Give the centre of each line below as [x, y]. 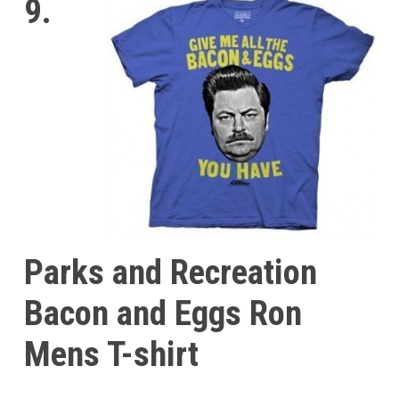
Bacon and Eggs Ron [163, 314]
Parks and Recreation [170, 273]
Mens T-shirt [111, 355]
